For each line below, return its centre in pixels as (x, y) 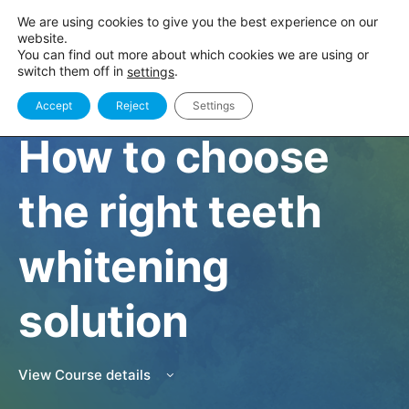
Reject (132, 106)
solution (104, 321)
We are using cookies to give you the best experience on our (198, 21)
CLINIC (42, 113)
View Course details (86, 375)
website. (42, 38)
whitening (124, 266)
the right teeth (170, 211)
